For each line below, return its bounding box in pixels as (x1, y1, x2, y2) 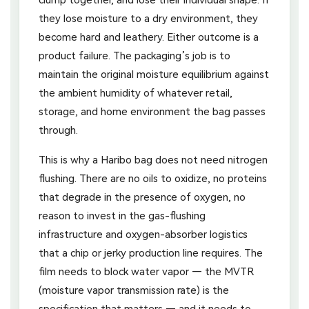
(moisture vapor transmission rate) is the (39, 283, 229, 297)
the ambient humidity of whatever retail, (39, 86, 232, 99)
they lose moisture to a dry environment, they (39, 12, 258, 25)
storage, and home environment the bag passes (39, 105, 266, 118)
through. (39, 123, 78, 137)
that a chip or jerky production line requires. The (39, 246, 263, 259)
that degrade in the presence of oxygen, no (39, 190, 246, 203)
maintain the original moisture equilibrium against (39, 68, 269, 81)
